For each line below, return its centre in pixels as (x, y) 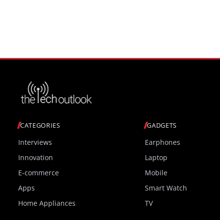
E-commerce (39, 173)
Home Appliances (47, 203)
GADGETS (162, 125)
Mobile (156, 173)
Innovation (36, 158)
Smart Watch (166, 188)
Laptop (156, 158)
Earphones (163, 142)
